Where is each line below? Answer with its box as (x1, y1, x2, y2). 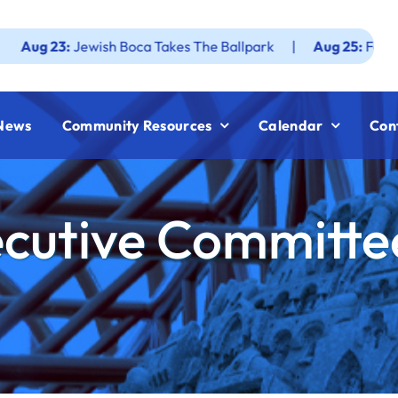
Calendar (259, 115, 323, 134)
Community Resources (61, 115, 212, 134)
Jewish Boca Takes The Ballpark (4, 36, 206, 55)
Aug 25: (244, 36, 298, 55)
